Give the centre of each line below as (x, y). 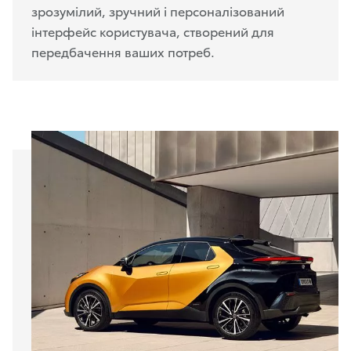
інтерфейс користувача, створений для (153, 31)
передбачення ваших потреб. (123, 52)
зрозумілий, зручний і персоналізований (158, 11)
